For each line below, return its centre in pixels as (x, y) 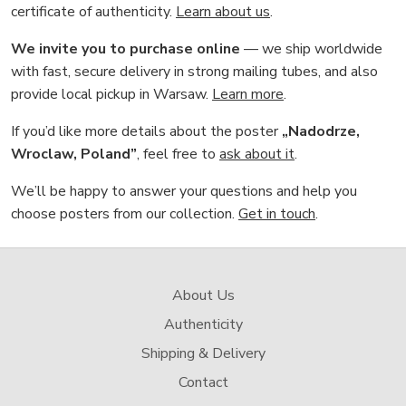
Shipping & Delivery (203, 353)
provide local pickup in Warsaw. (111, 94)
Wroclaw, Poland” (74, 154)
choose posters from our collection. (125, 213)
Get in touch (277, 213)
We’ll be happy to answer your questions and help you (184, 191)
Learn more (248, 94)
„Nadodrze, (321, 131)
